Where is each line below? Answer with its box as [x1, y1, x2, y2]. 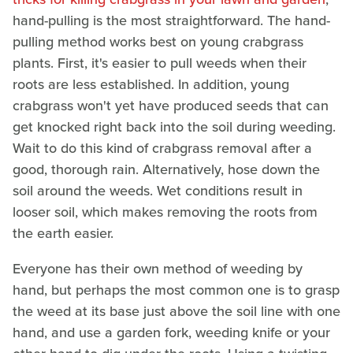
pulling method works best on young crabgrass [13, 31, 303, 52]
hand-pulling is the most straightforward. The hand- [13, 9, 330, 31]
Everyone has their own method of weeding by [13, 258, 303, 279]
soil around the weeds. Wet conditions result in [13, 180, 303, 201]
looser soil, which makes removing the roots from [13, 201, 318, 222]
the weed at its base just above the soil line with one [13, 300, 340, 321]
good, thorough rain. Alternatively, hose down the [13, 158, 320, 180]
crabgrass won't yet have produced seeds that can [13, 95, 329, 116]
